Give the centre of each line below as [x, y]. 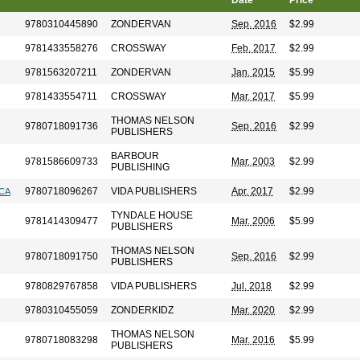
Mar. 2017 [253, 96]
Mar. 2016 [253, 340]
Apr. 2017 [252, 191]
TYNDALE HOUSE [152, 215]
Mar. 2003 [253, 162]
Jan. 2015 [253, 72]
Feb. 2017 [254, 48]
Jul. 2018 [252, 286]
